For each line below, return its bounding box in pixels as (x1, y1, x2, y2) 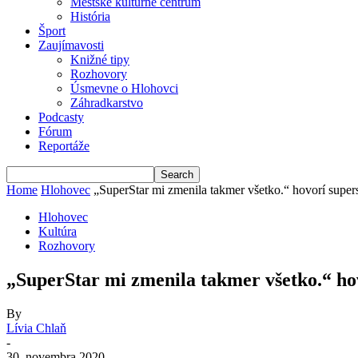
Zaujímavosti (38, 38, 104, 52)
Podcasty (38, 110, 84, 124)
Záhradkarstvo (70, 96, 143, 109)
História (70, 10, 110, 23)
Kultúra (38, 225, 77, 238)
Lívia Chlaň (6, 320, 66, 335)
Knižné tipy (70, 53, 129, 66)
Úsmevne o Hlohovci (70, 82, 178, 95)
